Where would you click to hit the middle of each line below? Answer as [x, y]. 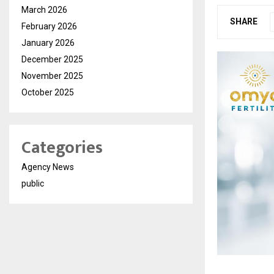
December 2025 [52, 59]
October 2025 [48, 92]
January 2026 [48, 43]
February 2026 [49, 26]
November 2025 [52, 76]
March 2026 [44, 10]
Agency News [48, 167]
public [33, 183]
